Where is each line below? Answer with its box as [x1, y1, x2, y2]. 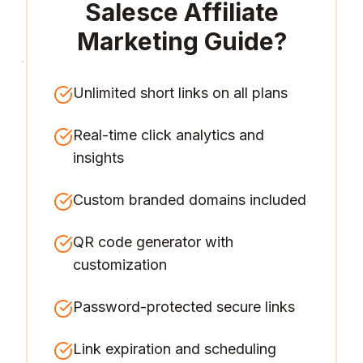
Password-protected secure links [73, 298, 295, 315]
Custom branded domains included [73, 191, 306, 208]
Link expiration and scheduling [73, 340, 276, 357]
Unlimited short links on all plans [73, 84, 288, 101]
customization [73, 256, 167, 273]
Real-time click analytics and [73, 126, 264, 143]
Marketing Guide [76, 27, 274, 56]
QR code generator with [73, 233, 233, 250]
